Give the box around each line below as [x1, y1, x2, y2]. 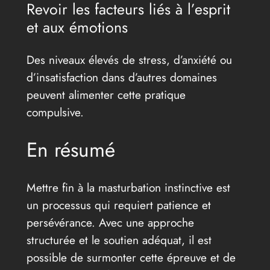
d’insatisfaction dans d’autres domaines [26, 69, 217, 86]
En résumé [26, 135, 115, 165]
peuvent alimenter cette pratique [26, 86, 186, 104]
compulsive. [26, 104, 84, 121]
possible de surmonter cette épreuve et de [26, 248, 236, 266]
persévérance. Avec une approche [26, 213, 194, 231]
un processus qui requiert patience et [26, 196, 211, 213]
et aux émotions [26, 16, 128, 39]
